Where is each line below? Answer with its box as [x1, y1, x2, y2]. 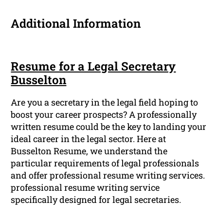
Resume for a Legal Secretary [11, 58, 176, 74]
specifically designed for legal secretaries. [11, 194, 182, 206]
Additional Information [11, 16, 141, 32]
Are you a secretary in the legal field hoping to [11, 96, 199, 109]
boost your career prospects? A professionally [11, 109, 197, 121]
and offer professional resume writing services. [11, 169, 205, 182]
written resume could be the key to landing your [11, 121, 207, 133]
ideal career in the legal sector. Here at [11, 133, 166, 145]
